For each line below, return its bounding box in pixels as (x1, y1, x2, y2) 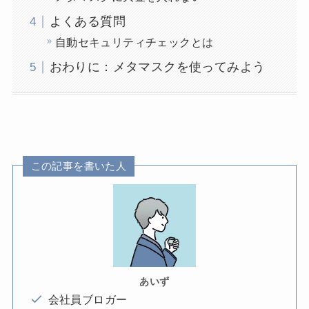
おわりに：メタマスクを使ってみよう (49, 60, 266, 74)
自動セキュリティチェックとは (54, 36, 214, 49)
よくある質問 (49, 14, 126, 29)
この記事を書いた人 (30, 160, 127, 172)
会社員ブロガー (48, 292, 128, 306)
